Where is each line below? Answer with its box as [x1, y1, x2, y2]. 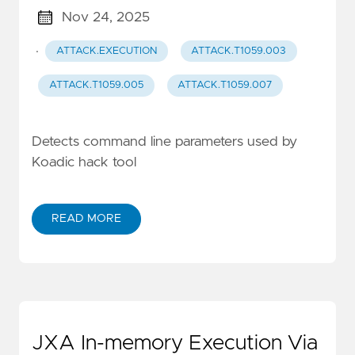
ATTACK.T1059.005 [48, 80, 143, 91]
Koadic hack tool [32, 155, 136, 170]
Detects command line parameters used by [32, 135, 297, 150]
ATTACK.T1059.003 [191, 46, 287, 56]
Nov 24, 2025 [61, 10, 150, 25]
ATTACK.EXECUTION [55, 46, 157, 56]
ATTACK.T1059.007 [177, 80, 273, 91]
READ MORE [52, 213, 121, 225]
